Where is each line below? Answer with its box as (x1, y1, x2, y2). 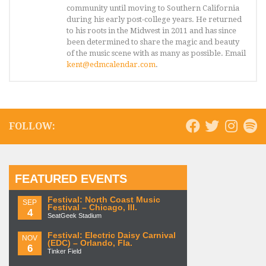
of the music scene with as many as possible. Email (66, 49, 246, 58)
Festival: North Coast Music (47, 195, 160, 205)
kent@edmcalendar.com (66, 60, 156, 69)
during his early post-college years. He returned (66, 15, 242, 24)
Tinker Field (47, 248, 81, 255)
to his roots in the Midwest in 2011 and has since (66, 26, 236, 36)
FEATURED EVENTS (15, 172, 127, 186)
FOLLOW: (9, 121, 55, 132)
